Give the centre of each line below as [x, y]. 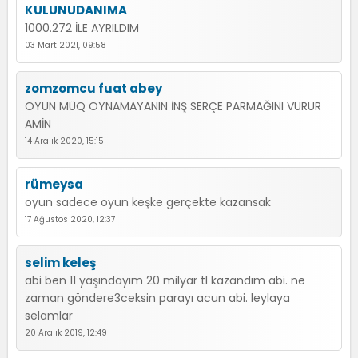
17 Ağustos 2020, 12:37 [70, 219]
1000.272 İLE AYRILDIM [82, 28]
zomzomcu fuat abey [93, 88]
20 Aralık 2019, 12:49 [66, 333]
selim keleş [60, 263]
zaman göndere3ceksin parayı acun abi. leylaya [157, 298]
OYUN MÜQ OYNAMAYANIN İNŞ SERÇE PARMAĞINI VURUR [173, 106]
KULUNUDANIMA [76, 10]
